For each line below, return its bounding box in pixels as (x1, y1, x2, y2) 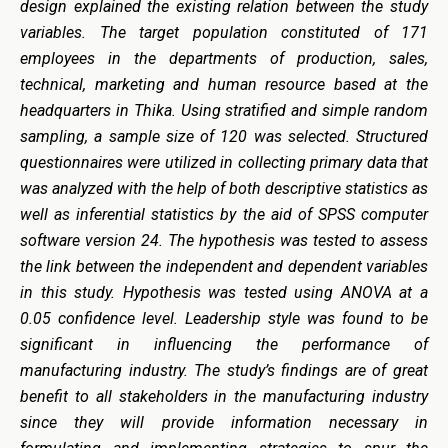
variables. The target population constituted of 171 (20, 22, 428, 42)
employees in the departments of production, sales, (20, 48, 428, 68)
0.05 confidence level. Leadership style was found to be (20, 308, 428, 328)
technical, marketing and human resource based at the (20, 74, 428, 94)
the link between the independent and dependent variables (20, 256, 428, 276)
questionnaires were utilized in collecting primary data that (20, 152, 428, 172)
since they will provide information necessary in (20, 412, 428, 432)
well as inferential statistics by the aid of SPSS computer (20, 204, 428, 224)
